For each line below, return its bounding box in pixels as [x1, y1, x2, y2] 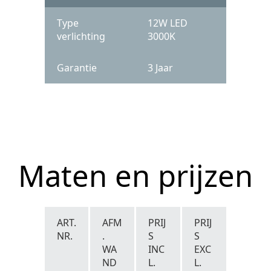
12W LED [148, 16, 188, 30]
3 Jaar [148, 61, 173, 74]
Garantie [57, 61, 97, 74]
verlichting [57, 30, 105, 43]
